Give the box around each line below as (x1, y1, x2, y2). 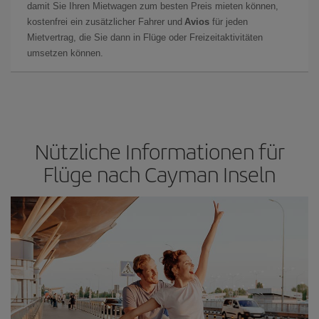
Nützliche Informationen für (34, 135, 285, 166)
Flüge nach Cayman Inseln (43, 158, 276, 189)
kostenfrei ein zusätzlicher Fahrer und (27, 16, 184, 27)
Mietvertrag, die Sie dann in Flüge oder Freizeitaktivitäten (27, 31, 263, 43)
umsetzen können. (27, 47, 106, 58)
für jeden (209, 16, 248, 27)
